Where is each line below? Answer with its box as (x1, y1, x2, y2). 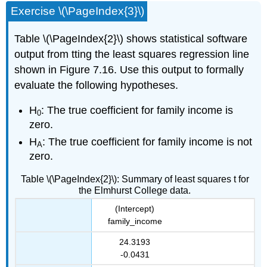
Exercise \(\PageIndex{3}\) (11, 4, 145, 17)
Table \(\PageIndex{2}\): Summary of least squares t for (20, 174, 249, 185)
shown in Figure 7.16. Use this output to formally (14, 63, 244, 76)
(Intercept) (115, 204, 154, 214)
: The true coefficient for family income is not (42, 135, 253, 148)
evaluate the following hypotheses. (14, 79, 179, 91)
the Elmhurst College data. (79, 185, 191, 196)
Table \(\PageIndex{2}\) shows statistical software (14, 32, 248, 45)
